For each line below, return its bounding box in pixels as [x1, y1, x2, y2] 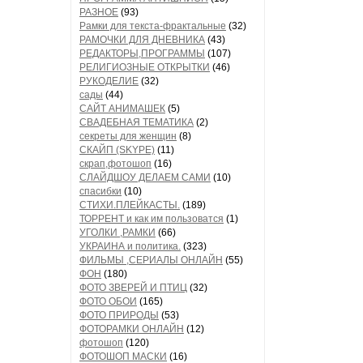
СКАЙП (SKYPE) [79, 144, 155, 156]
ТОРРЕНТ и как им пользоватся [79, 213, 224, 224]
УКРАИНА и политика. [79, 241, 181, 252]
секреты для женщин [79, 130, 177, 142]
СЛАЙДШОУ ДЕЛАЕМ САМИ [79, 172, 211, 183]
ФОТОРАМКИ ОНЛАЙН [79, 323, 184, 335]
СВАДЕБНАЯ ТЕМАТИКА [79, 117, 194, 128]
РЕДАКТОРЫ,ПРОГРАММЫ [79, 48, 205, 59]
